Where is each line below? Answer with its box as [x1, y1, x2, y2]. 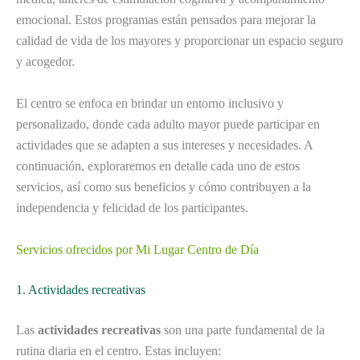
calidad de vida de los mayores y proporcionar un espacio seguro [16, 34, 343, 48]
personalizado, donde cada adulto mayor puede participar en [16, 117, 320, 131]
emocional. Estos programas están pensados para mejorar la [16, 13, 316, 27]
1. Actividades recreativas [16, 282, 145, 297]
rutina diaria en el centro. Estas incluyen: [16, 343, 221, 358]
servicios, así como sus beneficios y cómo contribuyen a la [16, 180, 311, 194]
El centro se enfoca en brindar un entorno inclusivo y [16, 96, 284, 110]
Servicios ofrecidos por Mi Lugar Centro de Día [16, 242, 259, 256]
